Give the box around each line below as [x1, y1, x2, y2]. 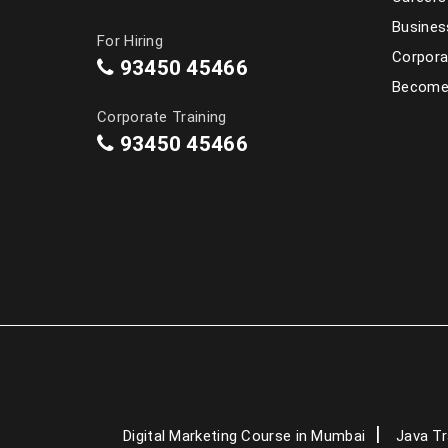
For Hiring [97, 32, 163, 50]
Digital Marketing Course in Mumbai [123, 427, 366, 445]
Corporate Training [97, 108, 227, 126]
